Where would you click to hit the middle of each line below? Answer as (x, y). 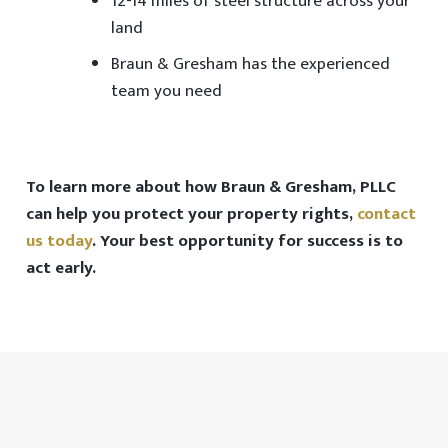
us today (58, 241)
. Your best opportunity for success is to (247, 241)
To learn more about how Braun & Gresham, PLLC (210, 187)
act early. (60, 268)
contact (386, 214)
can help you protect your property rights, (191, 214)
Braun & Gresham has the (205, 63)
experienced (344, 63)
